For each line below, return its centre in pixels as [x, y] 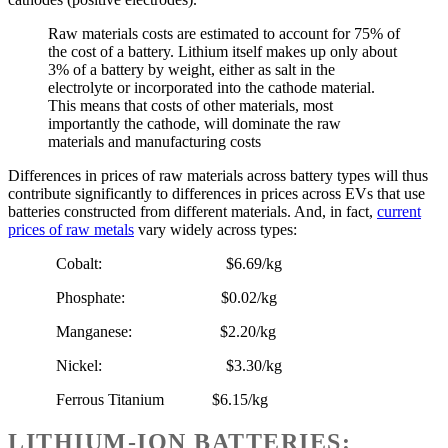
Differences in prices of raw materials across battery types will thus [218, 176]
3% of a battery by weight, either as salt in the [191, 70]
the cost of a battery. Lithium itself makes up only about [222, 52]
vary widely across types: [215, 230]
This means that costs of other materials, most [190, 106]
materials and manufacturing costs [154, 142]
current [399, 212]
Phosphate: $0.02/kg [166, 298]
